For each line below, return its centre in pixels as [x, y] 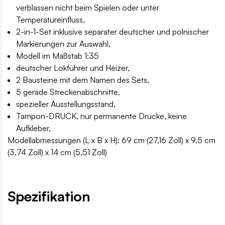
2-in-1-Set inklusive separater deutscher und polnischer [113, 32]
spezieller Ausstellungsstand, [66, 104]
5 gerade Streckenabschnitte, [68, 92]
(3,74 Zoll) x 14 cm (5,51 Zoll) [57, 152]
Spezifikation [49, 196]
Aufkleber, [33, 128]
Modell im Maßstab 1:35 [58, 56]
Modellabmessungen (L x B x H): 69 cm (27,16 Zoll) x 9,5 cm [111, 140]
